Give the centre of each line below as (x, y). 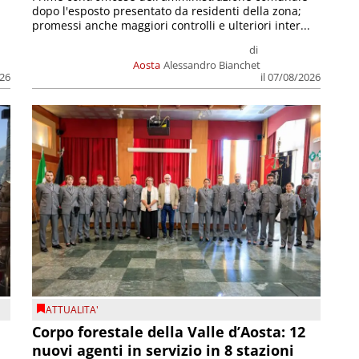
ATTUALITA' (73, 310)
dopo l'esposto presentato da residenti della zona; (167, 10)
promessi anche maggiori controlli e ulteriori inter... (171, 25)
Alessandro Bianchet (212, 65)
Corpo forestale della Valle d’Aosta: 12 (169, 331)
